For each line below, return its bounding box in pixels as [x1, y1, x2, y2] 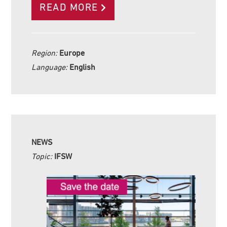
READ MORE [40, 2, 98, 13]
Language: [31, 62, 70, 72]
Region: [31, 48, 60, 58]
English [69, 62, 96, 72]
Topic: [31, 152, 55, 161]
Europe [59, 48, 85, 58]
